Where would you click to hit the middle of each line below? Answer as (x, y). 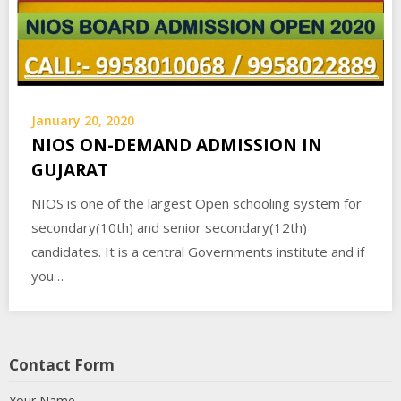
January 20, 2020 (83, 120)
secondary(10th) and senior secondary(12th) (169, 227)
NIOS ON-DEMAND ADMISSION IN (177, 145)
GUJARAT (70, 170)
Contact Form (62, 365)
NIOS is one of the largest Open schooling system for (196, 203)
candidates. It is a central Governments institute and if (198, 252)
